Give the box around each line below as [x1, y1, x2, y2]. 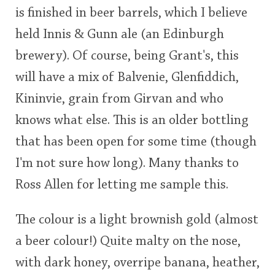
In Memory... [63, 39, 120, 53]
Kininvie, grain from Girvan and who [15, 92, 223, 106]
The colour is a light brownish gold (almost [15, 213, 258, 227]
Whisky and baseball [63, 91, 157, 105]
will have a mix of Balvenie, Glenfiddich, [15, 71, 239, 85]
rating [27, 28, 48, 39]
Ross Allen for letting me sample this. [15, 178, 228, 192]
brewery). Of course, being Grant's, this [15, 49, 239, 63]
